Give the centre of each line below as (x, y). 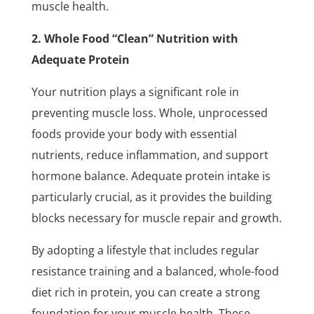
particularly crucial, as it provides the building (151, 197)
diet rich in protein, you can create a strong (145, 292)
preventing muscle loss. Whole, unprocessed (149, 112)
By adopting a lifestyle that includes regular (145, 250)
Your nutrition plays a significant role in (135, 91)
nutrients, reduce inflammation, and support (150, 155)
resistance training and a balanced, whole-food (155, 271)
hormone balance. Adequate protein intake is (151, 176)
